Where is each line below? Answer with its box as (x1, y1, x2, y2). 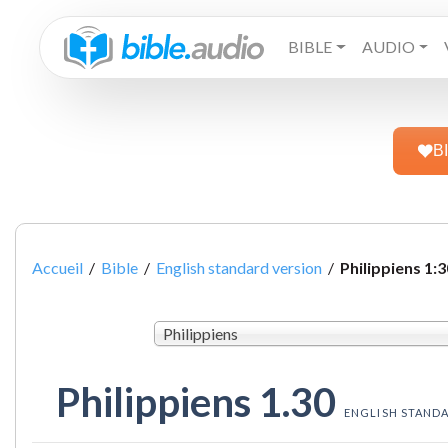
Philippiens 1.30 (56, 378, 344, 427)
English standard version (156, 257, 322, 277)
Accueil (32, 257, 83, 277)
